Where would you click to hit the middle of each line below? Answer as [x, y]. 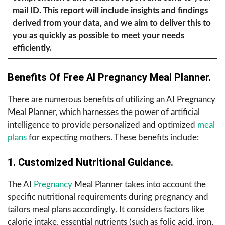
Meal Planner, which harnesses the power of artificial [104, 113]
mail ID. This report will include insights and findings [110, 10]
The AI [21, 185]
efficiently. [32, 48]
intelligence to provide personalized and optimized [102, 125]
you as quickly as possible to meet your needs [98, 35]
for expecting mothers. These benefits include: [113, 138]
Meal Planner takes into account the [140, 185]
